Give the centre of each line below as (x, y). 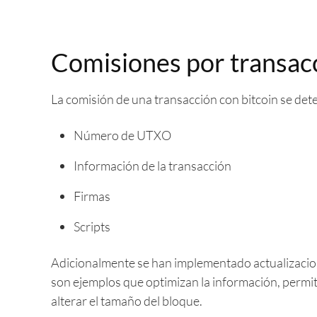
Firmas (92, 196)
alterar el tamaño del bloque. (127, 301)
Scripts (92, 226)
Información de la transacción (152, 166)
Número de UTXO (122, 135)
